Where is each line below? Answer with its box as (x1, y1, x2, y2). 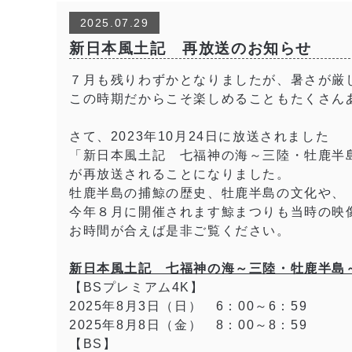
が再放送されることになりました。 (69, 167, 291, 181)
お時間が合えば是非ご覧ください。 (69, 224, 291, 238)
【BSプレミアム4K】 (69, 280, 204, 295)
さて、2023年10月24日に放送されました (69, 130, 330, 144)
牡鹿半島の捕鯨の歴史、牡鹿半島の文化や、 (69, 186, 346, 200)
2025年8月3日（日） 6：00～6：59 (69, 299, 308, 313)
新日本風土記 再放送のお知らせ (69, 40, 312, 57)
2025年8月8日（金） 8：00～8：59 (69, 318, 308, 332)
